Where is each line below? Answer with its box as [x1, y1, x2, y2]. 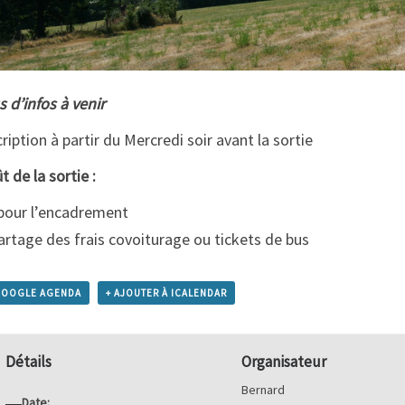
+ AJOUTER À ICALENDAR [106, 287, 227, 300]
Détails [5, 351, 52, 372]
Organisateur [241, 351, 327, 372]
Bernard [241, 381, 286, 398]
